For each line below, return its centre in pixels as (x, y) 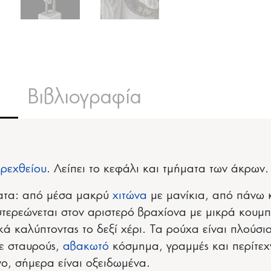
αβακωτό (86, 247)
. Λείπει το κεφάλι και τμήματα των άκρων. (158, 169)
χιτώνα (130, 196)
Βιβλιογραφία (85, 97)
